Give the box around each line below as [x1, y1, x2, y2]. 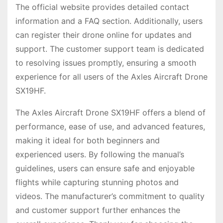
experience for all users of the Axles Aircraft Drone [15, 72, 208, 82]
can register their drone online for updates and [15, 30, 192, 40]
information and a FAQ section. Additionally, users [15, 16, 203, 26]
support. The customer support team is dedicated [15, 44, 204, 54]
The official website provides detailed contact [15, 2, 189, 12]
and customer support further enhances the [15, 205, 180, 216]
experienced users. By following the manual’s [15, 149, 184, 160]
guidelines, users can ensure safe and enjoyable [15, 163, 195, 174]
